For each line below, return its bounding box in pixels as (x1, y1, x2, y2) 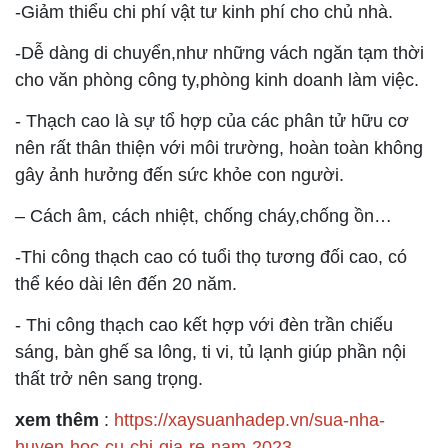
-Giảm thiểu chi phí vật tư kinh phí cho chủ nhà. (15, 2, 393, 23)
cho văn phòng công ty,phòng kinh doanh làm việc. (15, 70, 419, 91)
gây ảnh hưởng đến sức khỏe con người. (15, 165, 344, 186)
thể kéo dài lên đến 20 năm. (15, 274, 237, 295)
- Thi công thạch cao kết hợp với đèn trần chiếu (15, 315, 393, 336)
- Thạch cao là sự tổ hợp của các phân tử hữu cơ (15, 111, 409, 132)
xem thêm (15, 410, 99, 431)
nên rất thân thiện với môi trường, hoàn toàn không (15, 138, 423, 159)
